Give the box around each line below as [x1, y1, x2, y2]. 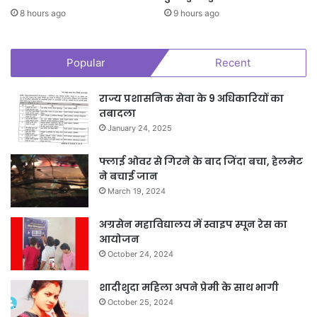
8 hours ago [20, 7, 66, 18]
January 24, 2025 [108, 122, 172, 133]
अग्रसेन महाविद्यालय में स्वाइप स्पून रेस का [99, 217, 287, 231]
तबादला [99, 105, 136, 120]
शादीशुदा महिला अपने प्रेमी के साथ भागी [99, 279, 279, 294]
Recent [215, 55, 251, 69]
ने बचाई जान [99, 168, 158, 183]
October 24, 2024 [108, 248, 173, 259]
